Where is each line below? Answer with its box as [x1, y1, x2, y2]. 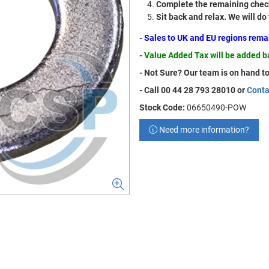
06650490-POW [187, 103, 246, 112]
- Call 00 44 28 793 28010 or [139, 85, 247, 95]
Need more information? [157, 125, 249, 134]
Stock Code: [139, 103, 185, 112]
